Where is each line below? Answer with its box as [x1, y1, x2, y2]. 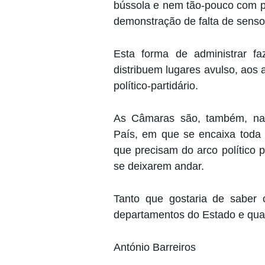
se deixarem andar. [114, 160, 204, 172]
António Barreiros [114, 241, 196, 253]
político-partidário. [114, 79, 198, 92]
